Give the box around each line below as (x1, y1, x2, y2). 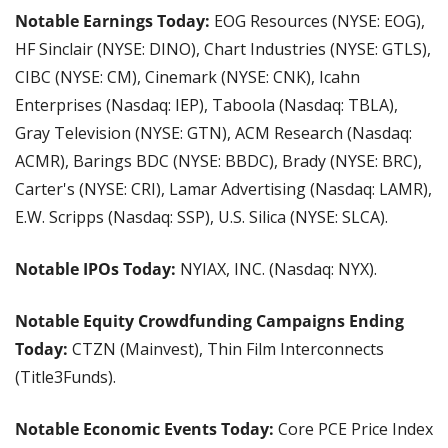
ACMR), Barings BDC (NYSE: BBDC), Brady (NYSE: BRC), (15, 150, 422, 173)
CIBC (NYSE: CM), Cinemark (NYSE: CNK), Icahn (15, 66, 360, 89)
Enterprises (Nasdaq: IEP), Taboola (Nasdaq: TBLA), (15, 94, 398, 117)
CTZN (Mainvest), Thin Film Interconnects (68, 338, 384, 361)
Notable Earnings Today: (15, 10, 214, 33)
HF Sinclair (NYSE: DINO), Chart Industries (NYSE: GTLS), (15, 38, 431, 61)
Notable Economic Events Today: (15, 418, 278, 441)
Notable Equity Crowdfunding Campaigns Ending (15, 310, 404, 333)
